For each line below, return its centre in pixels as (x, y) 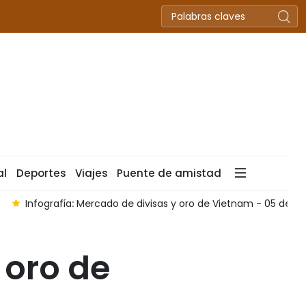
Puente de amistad (169, 173)
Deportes (41, 173)
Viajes (91, 173)
